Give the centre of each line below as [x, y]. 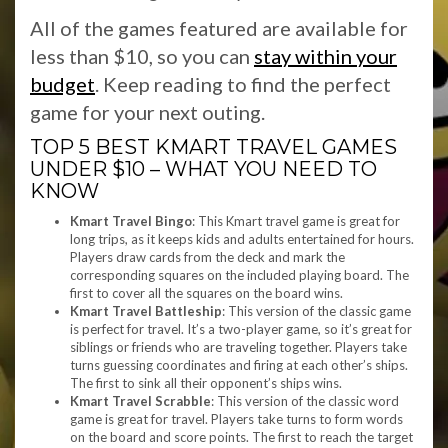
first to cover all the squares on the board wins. [206, 293]
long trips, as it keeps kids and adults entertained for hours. [242, 239]
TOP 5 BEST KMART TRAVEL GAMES [213, 147]
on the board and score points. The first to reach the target [241, 437]
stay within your [325, 56]
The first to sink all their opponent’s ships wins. [206, 383]
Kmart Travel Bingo [131, 221]
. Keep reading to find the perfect [243, 84]
